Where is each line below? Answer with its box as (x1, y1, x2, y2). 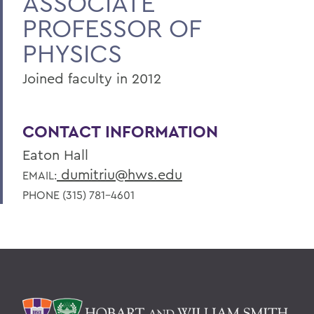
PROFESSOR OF (22, 12, 201, 44)
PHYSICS (22, 37, 122, 69)
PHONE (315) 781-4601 (22, 188, 135, 203)
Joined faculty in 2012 (22, 69, 161, 88)
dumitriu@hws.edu (57, 165, 182, 184)
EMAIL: (22, 168, 57, 183)
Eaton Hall (22, 146, 88, 164)
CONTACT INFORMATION (22, 121, 218, 143)
